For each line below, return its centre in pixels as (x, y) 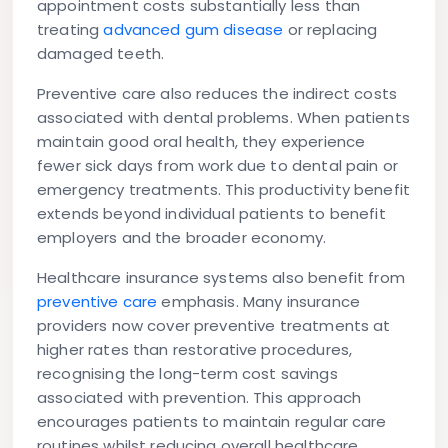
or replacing (330, 30)
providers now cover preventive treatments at (214, 326)
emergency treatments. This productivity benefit (224, 190)
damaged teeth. (101, 54)
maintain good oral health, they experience (201, 142)
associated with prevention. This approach (199, 398)
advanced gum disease (193, 30)
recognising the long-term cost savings (187, 374)
